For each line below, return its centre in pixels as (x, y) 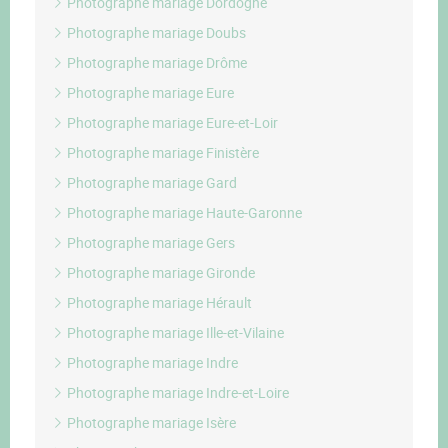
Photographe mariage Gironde (159, 272)
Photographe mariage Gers (149, 242)
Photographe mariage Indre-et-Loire (176, 392)
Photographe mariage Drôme (155, 62)
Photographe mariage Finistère (161, 152)
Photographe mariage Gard (150, 182)
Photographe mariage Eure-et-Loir (171, 122)
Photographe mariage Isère (150, 422)
